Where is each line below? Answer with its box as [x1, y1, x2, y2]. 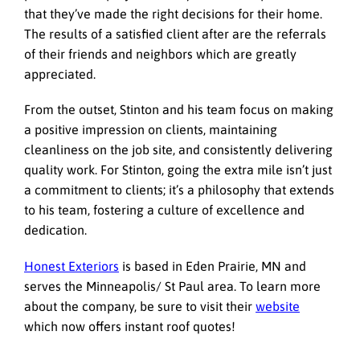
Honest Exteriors [24, 258, 119, 273]
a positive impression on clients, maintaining [24, 122, 277, 137]
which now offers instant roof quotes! [24, 318, 235, 333]
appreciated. [24, 67, 99, 82]
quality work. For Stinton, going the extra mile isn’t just [24, 162, 332, 178]
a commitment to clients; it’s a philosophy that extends [24, 182, 334, 198]
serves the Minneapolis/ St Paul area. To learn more [24, 278, 321, 293]
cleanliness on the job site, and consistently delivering [24, 142, 333, 157]
